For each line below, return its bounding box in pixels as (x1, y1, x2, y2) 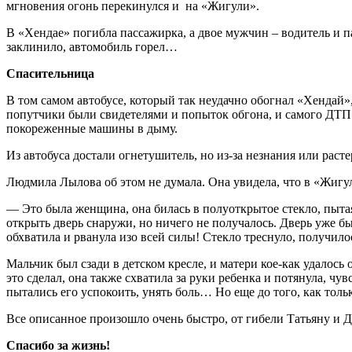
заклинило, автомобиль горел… (6, 39, 178, 53)
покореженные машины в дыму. (6, 121, 178, 135)
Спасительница (6, 66, 94, 80)
